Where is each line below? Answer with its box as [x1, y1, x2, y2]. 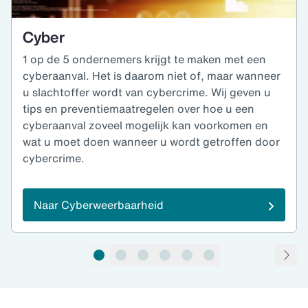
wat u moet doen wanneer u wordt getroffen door [23, 133, 280, 150]
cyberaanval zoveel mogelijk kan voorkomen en [23, 116, 268, 133]
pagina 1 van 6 [10, 265, 85, 282]
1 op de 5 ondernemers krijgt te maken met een [23, 50, 266, 67]
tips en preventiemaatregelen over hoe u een [23, 100, 254, 117]
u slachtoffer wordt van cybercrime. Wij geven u [23, 83, 271, 100]
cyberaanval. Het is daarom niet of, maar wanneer [23, 67, 280, 84]
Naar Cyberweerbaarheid [34, 196, 164, 213]
